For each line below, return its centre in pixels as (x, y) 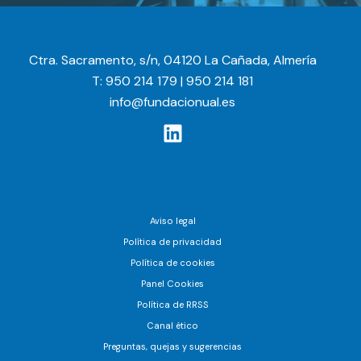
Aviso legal (172, 220)
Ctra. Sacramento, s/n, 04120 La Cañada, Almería (172, 60)
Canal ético (172, 325)
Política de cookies (172, 262)
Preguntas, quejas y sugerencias (172, 346)
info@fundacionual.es (172, 102)
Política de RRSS (172, 304)
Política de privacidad (172, 241)
